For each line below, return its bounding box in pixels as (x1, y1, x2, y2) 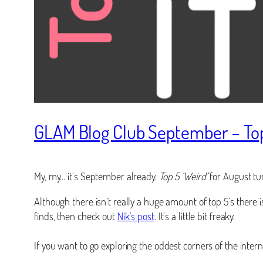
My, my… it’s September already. (34, 169, 159, 183)
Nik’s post (117, 209, 154, 222)
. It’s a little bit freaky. (154, 209, 235, 222)
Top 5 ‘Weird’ (159, 169, 208, 183)
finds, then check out (34, 209, 117, 222)
